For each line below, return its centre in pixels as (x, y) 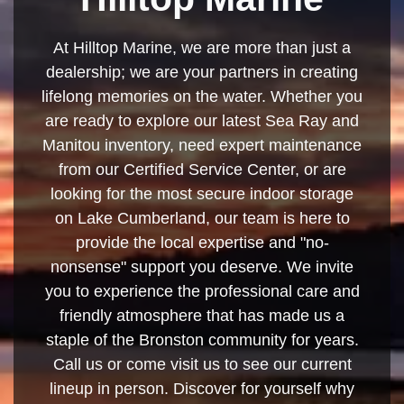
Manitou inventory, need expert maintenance (202, 145)
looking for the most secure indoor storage (202, 193)
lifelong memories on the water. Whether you (202, 96)
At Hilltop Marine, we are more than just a (202, 47)
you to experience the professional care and (202, 291)
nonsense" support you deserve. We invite (202, 266)
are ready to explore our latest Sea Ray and (202, 120)
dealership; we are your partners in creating (202, 72)
